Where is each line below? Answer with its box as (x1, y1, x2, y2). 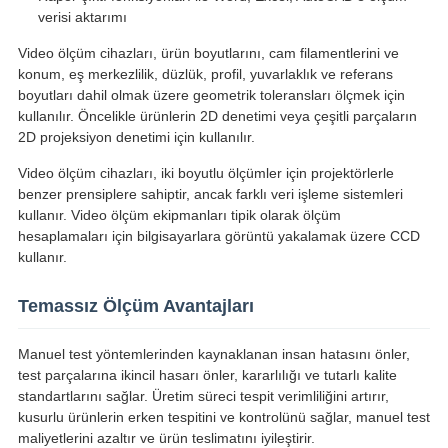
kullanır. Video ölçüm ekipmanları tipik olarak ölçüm (17, 207, 341, 224)
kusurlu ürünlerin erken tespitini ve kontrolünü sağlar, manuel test (17, 409, 430, 426)
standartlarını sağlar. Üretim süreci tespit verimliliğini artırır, (17, 388, 389, 405)
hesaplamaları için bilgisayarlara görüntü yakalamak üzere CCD (17, 228, 420, 245)
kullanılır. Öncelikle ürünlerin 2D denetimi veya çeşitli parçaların (17, 108, 417, 125)
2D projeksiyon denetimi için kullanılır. (17, 129, 255, 146)
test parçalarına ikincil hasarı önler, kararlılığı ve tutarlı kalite (17, 367, 397, 384)
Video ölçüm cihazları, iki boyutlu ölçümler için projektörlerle (17, 165, 394, 182)
